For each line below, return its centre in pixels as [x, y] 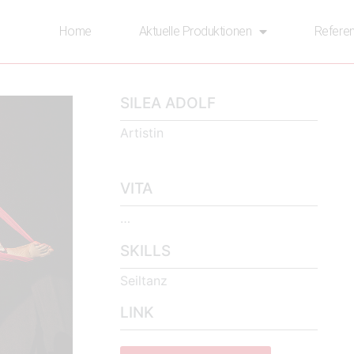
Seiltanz [144, 280]
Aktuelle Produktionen [195, 31]
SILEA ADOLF [168, 103]
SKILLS [145, 250]
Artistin [142, 133]
